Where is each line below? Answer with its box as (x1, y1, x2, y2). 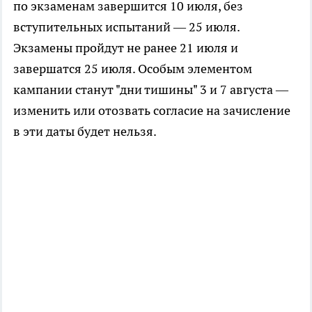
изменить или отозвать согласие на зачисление (13, 102, 290, 119)
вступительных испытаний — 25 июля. (13, 19, 240, 36)
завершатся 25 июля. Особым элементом (13, 61, 252, 77)
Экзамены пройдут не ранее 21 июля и (13, 40, 238, 56)
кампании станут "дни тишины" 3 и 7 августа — (13, 81, 288, 98)
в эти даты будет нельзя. (13, 123, 157, 140)
